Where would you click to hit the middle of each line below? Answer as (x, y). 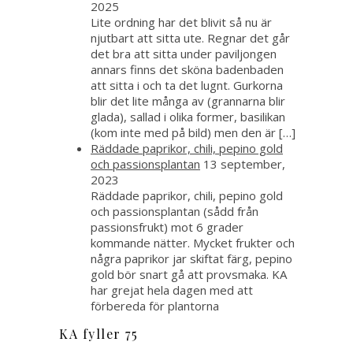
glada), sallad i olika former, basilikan (188, 117)
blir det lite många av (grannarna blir (188, 101)
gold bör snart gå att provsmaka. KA (189, 275)
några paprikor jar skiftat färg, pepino (191, 259)
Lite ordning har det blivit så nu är (181, 22)
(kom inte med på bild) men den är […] (193, 133)
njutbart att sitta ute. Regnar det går (190, 38)
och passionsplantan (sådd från (175, 212)
